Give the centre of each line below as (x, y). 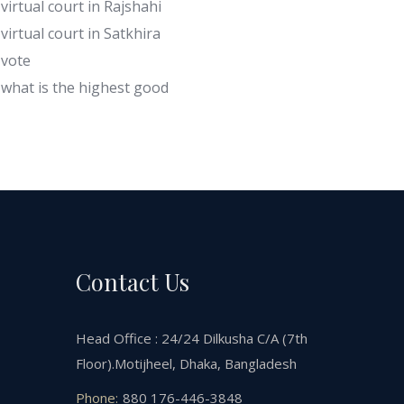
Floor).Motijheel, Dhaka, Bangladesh (186, 363)
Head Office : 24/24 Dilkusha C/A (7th (191, 338)
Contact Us (132, 281)
